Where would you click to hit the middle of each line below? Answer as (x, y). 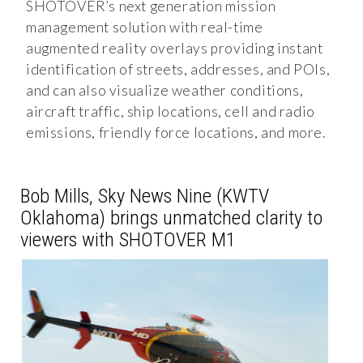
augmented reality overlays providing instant (175, 48)
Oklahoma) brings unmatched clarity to (171, 217)
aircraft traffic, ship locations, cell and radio (171, 111)
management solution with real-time (145, 27)
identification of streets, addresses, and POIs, (178, 69)
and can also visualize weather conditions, (165, 90)
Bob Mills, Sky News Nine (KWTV (145, 195)
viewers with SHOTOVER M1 (128, 239)
